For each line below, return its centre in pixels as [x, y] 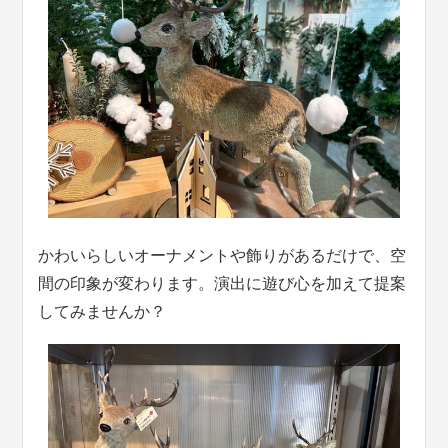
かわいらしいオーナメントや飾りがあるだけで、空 [222, 255]
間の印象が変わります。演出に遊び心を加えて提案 [222, 283]
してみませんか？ [102, 311]
